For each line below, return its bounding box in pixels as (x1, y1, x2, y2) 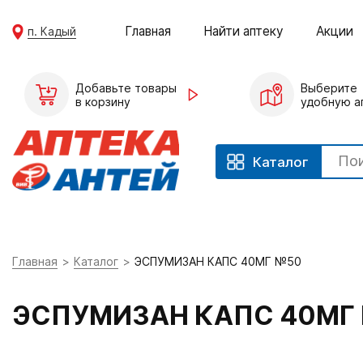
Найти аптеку (203, 23, 284, 39)
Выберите (300, 80, 357, 95)
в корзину (75, 94, 130, 109)
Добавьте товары (75, 80, 177, 95)
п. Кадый (28, 23, 77, 38)
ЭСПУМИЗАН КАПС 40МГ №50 (135, 254, 301, 268)
